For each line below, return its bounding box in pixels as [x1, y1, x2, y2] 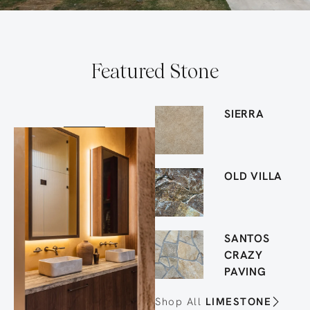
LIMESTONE [205, 295, 271, 309]
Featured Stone [91, 60, 219, 83]
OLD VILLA [224, 169, 283, 183]
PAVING [224, 264, 266, 279]
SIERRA [224, 107, 264, 121]
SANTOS [224, 231, 270, 246]
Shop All [155, 295, 206, 309]
